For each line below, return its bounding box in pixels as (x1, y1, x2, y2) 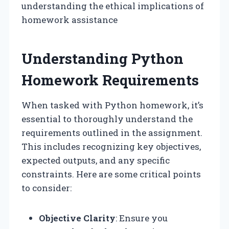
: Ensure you (116, 212, 168, 224)
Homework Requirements (21, 70, 199, 89)
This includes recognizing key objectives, (21, 140, 201, 152)
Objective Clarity (39, 212, 116, 224)
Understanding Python (21, 49, 184, 68)
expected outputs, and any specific (21, 154, 170, 166)
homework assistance (21, 13, 118, 26)
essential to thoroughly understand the (21, 112, 193, 125)
